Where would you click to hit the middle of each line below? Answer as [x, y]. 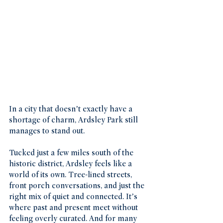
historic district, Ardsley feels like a [71, 164]
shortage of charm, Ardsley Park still [74, 120]
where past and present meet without [74, 208]
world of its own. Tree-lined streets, [71, 175]
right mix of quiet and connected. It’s [74, 197]
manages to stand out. [47, 131]
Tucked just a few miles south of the [72, 153]
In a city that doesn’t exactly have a [72, 109]
